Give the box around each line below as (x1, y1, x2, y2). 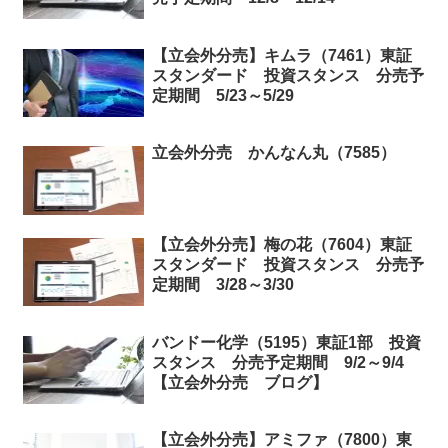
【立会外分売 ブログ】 (151, 373, 328, 391)
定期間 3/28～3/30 (151, 275, 294, 293)
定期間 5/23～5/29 (151, 86, 294, 104)
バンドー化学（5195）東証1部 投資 (151, 333, 421, 351)
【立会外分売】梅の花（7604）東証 (151, 235, 412, 253)
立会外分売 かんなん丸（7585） (151, 144, 396, 162)
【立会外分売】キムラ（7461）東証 (151, 46, 412, 64)
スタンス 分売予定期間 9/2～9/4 (151, 353, 420, 371)
